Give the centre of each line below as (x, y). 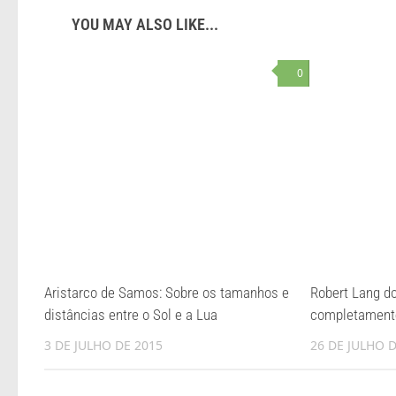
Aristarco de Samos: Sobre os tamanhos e (167, 292)
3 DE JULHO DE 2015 (103, 345)
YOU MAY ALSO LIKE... (145, 24)
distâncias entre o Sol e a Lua (131, 314)
